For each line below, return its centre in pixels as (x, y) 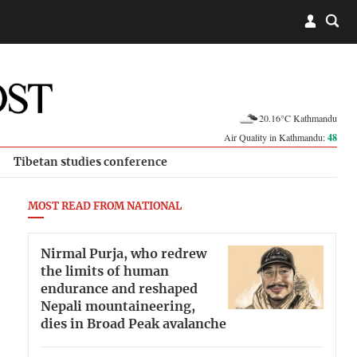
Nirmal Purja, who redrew (124, 254)
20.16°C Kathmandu (298, 118)
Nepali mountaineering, (118, 306)
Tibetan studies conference (90, 162)
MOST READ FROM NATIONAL (105, 207)
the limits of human (105, 271)
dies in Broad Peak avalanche (133, 324)
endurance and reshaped (119, 289)
